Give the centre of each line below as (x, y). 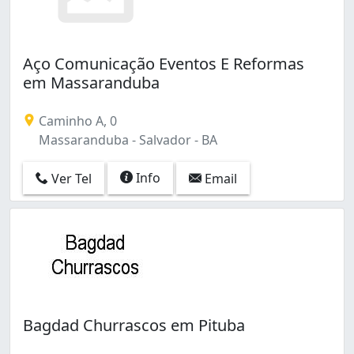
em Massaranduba (91, 82)
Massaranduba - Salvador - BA (126, 139)
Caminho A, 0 (76, 121)
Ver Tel (70, 179)
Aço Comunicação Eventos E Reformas (164, 63)
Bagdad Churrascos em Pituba (134, 325)
